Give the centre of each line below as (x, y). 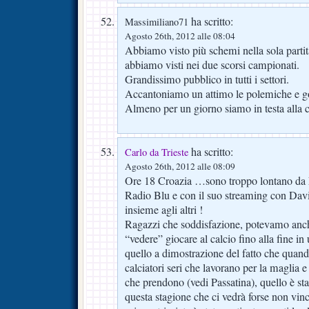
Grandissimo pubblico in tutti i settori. (207, 80)
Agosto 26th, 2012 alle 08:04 (180, 36)
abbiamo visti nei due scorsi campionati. (212, 65)
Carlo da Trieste (157, 152)
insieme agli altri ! (164, 210)
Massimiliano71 (157, 22)
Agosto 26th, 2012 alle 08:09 (180, 167)
